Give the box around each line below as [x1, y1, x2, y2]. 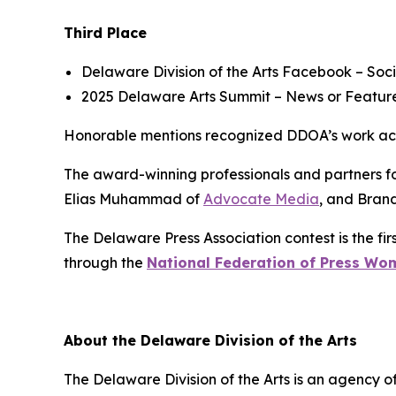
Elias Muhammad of [64, 189, 203, 208]
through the [64, 253, 147, 271]
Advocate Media [203, 189, 319, 208]
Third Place [64, 23, 147, 42]
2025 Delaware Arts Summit [81, 87, 270, 105]
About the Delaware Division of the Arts [64, 331, 357, 349]
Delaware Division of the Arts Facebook [81, 62, 352, 80]
